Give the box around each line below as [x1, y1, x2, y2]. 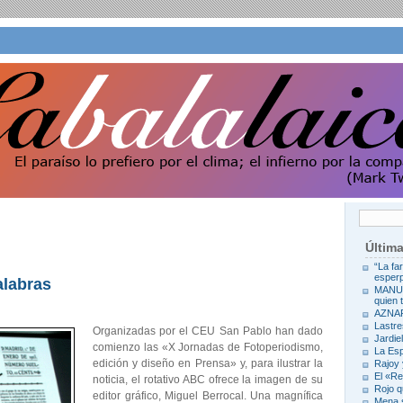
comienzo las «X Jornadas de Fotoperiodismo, [93, 341, 323, 354]
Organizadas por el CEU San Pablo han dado [93, 325, 323, 337]
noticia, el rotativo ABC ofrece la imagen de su [93, 373, 323, 386]
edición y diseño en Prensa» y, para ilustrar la [93, 357, 323, 370]
